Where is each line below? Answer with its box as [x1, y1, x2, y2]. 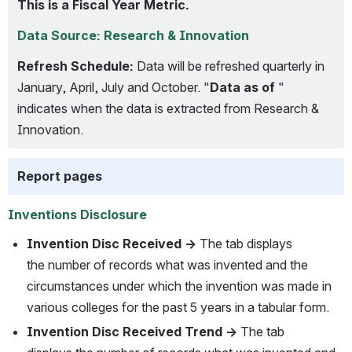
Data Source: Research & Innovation [17, 27, 249, 43]
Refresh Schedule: [17, 58, 134, 74]
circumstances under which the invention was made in [27, 278, 332, 294]
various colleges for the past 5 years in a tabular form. [27, 299, 329, 315]
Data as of [210, 79, 275, 95]
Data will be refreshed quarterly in [134, 58, 324, 74]
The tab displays [200, 236, 292, 251]
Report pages [17, 168, 102, 184]
